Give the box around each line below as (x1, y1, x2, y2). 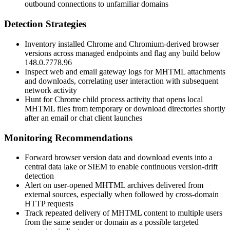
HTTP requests (25, 199, 73, 208)
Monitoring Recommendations (4, 132, 132, 143)
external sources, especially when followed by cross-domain (25, 190, 219, 199)
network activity (25, 85, 77, 94)
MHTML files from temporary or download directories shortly (25, 104, 225, 113)
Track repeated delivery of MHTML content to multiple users (25, 208, 222, 218)
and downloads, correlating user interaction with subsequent (25, 76, 218, 85)
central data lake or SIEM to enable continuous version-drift (25, 162, 218, 171)
